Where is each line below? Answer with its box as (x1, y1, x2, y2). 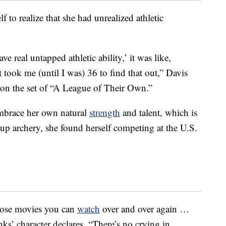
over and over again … (100, 202, 189, 215)
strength (89, 106, 120, 119)
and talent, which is (120, 106, 197, 119)
